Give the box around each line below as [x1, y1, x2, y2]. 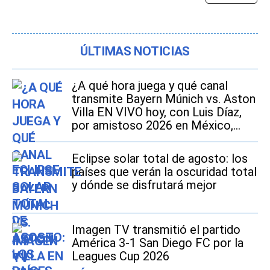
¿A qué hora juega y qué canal [72, 78, 228, 93]
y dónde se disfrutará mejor [72, 178, 217, 193]
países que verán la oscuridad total [72, 165, 257, 180]
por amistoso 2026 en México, [72, 118, 233, 133]
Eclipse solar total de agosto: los [72, 151, 248, 166]
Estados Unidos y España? [72, 131, 210, 146]
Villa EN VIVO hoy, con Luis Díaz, [72, 105, 242, 120]
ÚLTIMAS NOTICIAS [80, 44, 190, 59]
